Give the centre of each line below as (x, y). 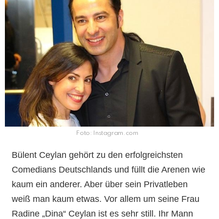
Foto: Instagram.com (107, 133)
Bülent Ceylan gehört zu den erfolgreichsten (98, 155)
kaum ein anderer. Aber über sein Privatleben (100, 184)
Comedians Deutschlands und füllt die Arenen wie (109, 169)
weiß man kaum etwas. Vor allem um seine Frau (106, 199)
